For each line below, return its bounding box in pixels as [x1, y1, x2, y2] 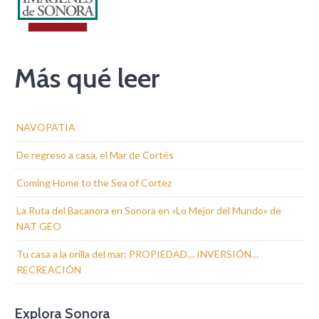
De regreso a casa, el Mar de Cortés [16, 148, 174, 161]
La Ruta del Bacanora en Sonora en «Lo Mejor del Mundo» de [16, 204, 281, 216]
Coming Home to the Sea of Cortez [16, 176, 172, 189]
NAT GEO [16, 219, 61, 232]
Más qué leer [14, 61, 159, 95]
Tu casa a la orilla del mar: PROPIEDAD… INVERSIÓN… [16, 247, 258, 260]
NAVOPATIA [16, 120, 75, 133]
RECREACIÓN [16, 263, 81, 276]
